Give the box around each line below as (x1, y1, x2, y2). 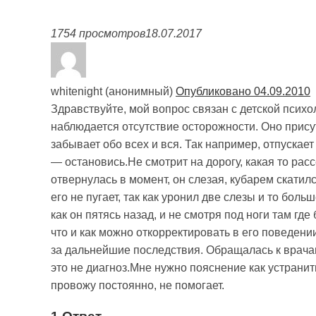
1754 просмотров (51, 28, 145, 39)
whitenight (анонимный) (51, 85, 176, 97)
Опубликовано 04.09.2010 (176, 85, 310, 97)
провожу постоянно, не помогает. (51, 279, 224, 291)
